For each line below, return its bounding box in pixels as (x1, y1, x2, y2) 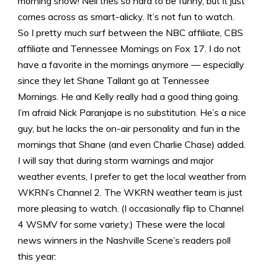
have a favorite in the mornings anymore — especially (18, 58, 244, 70)
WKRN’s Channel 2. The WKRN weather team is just (18, 186, 243, 198)
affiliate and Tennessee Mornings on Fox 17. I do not (18, 42, 241, 54)
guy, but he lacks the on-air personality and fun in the (18, 122, 240, 134)
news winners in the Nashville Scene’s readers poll (18, 234, 231, 246)
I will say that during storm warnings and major (18, 154, 214, 166)
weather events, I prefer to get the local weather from (18, 170, 246, 182)
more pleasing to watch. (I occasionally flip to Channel (18, 202, 244, 214)
